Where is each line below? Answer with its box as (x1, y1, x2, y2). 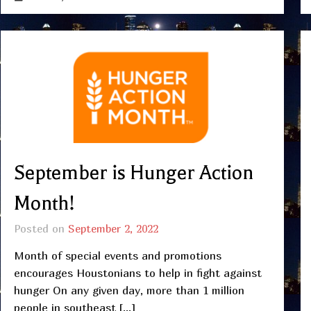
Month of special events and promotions (13, 248, 221, 262)
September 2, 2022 (67, 222, 158, 235)
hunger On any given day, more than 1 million (13, 283, 244, 297)
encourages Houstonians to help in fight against (13, 265, 262, 280)
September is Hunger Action (13, 162, 253, 185)
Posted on (13, 222, 68, 235)
